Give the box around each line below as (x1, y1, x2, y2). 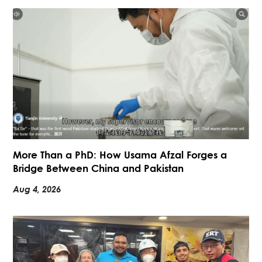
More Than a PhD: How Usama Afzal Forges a (13, 148, 227, 161)
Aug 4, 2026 (13, 183, 61, 194)
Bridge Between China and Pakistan (13, 161, 184, 174)
